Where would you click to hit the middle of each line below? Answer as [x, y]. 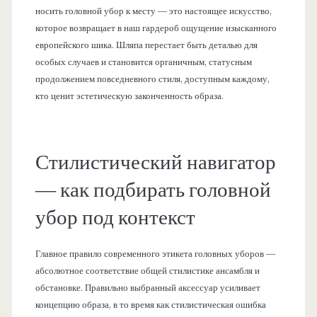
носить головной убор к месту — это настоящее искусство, [153, 11]
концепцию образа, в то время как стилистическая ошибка [150, 305]
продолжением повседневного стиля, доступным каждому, [152, 79]
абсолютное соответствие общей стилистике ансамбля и [147, 271]
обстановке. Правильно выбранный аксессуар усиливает [148, 288]
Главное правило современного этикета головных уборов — [155, 254]
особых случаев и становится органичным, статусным [143, 62]
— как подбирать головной [153, 190]
